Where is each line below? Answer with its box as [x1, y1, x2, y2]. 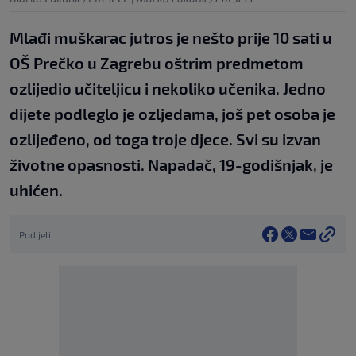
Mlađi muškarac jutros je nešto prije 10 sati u [10, 28, 332, 48]
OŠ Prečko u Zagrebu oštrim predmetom [10, 53, 304, 73]
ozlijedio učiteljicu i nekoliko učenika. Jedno [10, 79, 326, 99]
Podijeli [19, 229, 51, 241]
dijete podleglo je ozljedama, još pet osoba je [10, 104, 335, 124]
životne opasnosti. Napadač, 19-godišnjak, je [10, 155, 333, 175]
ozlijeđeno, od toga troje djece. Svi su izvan [10, 130, 321, 149]
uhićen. [10, 180, 63, 200]
